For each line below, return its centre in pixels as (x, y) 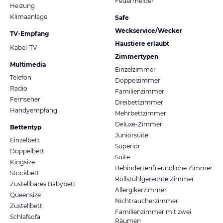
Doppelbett (27, 151)
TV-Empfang (29, 33)
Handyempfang (34, 110)
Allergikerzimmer (141, 190)
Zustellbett (26, 206)
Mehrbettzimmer (141, 113)
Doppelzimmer (138, 80)
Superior (128, 146)
